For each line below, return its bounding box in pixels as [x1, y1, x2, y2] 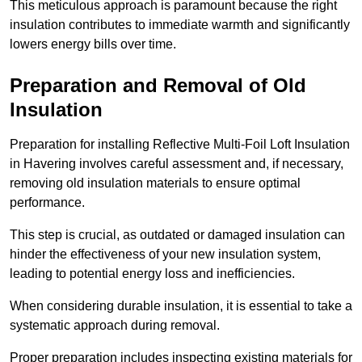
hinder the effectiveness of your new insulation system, [10, 247, 321, 262]
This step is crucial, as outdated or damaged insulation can [10, 228, 345, 242]
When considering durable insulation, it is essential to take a [10, 299, 352, 314]
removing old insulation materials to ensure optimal [10, 176, 301, 191]
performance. [10, 196, 85, 210]
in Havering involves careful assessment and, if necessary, [10, 157, 343, 171]
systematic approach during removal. [10, 318, 223, 333]
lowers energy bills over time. [10, 37, 176, 52]
